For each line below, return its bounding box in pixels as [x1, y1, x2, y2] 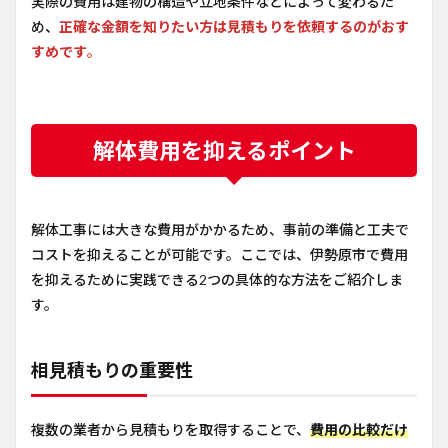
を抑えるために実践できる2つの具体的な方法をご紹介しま [31, 271, 403, 288]
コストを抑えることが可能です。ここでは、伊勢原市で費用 [31, 246, 408, 263]
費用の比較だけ [310, 421, 408, 438]
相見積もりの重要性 [31, 359, 193, 381]
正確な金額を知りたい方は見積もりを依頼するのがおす [59, 18, 409, 35]
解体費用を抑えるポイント [92, 137, 356, 164]
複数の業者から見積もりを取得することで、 [31, 421, 310, 438]
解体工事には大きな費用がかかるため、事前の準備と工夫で [31, 221, 409, 238]
